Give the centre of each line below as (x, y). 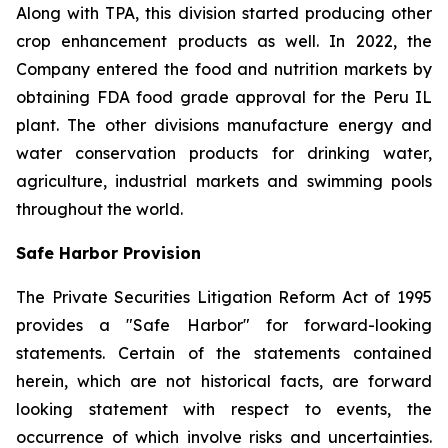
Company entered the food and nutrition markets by (224, 69)
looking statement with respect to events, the (224, 409)
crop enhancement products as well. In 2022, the (224, 41)
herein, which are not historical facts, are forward (224, 381)
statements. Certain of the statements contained (224, 353)
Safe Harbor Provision (108, 253)
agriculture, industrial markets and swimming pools (224, 181)
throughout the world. (99, 209)
